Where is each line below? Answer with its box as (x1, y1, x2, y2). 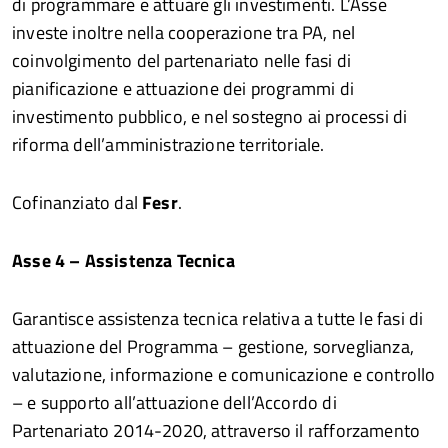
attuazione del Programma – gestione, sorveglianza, (12, 332, 414, 360)
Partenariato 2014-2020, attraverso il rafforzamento (12, 416, 421, 444)
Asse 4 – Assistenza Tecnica (12, 246, 235, 274)
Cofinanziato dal (12, 188, 143, 216)
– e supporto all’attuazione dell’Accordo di (12, 388, 337, 416)
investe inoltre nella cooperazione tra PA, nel (12, 18, 356, 46)
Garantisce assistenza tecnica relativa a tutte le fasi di (12, 304, 424, 332)
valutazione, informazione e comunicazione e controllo (12, 360, 436, 388)
